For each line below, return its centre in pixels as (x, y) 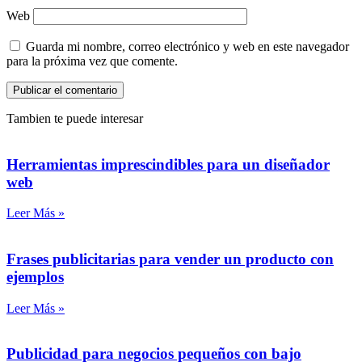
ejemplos (35, 276)
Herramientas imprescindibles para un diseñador (168, 164)
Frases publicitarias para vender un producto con (170, 259)
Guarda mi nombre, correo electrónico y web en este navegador (187, 46)
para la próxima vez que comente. (92, 61)
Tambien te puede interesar (75, 118)
